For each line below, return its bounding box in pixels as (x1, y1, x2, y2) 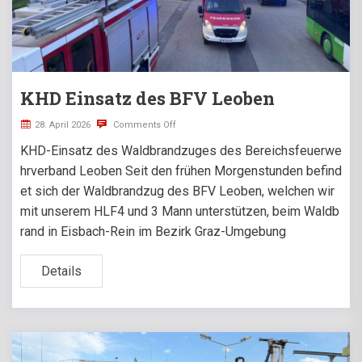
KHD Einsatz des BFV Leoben (20, 86, 275, 111)
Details (41, 263, 82, 280)
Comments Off (111, 120, 176, 131)
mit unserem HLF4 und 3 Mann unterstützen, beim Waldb (20, 204, 339, 220)
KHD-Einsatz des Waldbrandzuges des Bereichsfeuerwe (20, 143, 342, 159)
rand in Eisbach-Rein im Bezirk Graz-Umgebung (20, 224, 286, 240)
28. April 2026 (35, 120, 90, 131)
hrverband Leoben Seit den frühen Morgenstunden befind (20, 163, 342, 179)
